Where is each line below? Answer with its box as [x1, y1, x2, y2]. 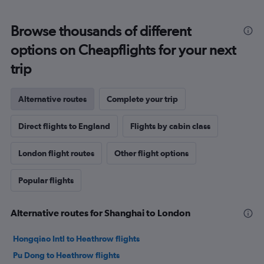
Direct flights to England [18, 121, 110, 131]
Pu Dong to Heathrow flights [13, 250, 120, 260]
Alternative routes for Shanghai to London [11, 207, 190, 219]
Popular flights [18, 176, 74, 186]
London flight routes [18, 148, 94, 159]
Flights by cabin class [130, 121, 210, 131]
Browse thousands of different [11, 22, 191, 40]
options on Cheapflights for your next [11, 41, 236, 59]
